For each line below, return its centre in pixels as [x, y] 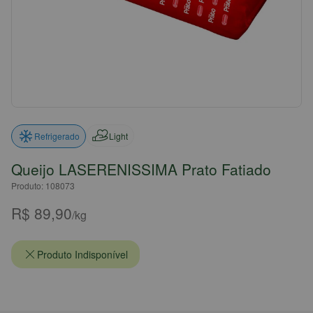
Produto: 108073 [43, 185]
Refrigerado [57, 136]
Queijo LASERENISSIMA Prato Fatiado [141, 169]
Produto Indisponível [82, 254]
